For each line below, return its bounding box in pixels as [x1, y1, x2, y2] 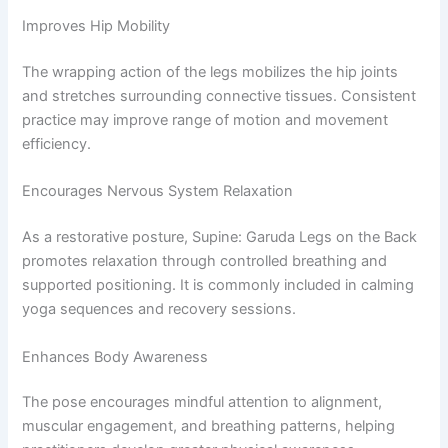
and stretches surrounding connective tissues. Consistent [22, 86, 417, 105]
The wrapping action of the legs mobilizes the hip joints [22, 62, 399, 81]
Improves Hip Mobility [22, 17, 171, 36]
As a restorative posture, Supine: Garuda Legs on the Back [22, 228, 418, 247]
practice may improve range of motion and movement [22, 110, 389, 129]
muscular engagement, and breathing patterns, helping [22, 417, 396, 436]
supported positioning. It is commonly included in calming [22, 276, 415, 295]
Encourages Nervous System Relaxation [22, 182, 294, 201]
